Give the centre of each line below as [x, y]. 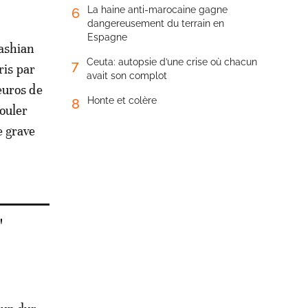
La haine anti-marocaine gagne [157, 10]
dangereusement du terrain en [156, 23]
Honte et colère [122, 100]
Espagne [107, 37]
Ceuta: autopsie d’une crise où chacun [172, 62]
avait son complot [127, 76]
